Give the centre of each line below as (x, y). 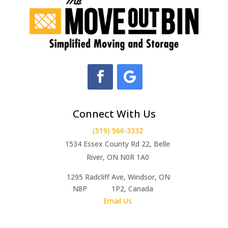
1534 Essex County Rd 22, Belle (118, 144)
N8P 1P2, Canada (114, 188)
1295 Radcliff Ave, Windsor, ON (114, 177)
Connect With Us (114, 113)
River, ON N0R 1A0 (118, 157)
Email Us (118, 201)
